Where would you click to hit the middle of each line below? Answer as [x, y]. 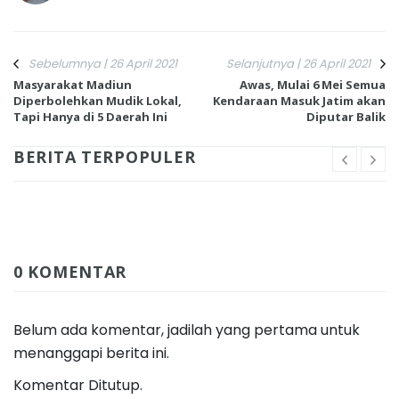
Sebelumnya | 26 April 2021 [103, 63]
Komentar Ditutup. [78, 385]
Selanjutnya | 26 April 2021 [298, 63]
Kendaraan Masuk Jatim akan [299, 100]
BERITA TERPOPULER [105, 156]
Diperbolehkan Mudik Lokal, [98, 100]
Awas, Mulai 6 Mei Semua [313, 84]
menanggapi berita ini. [91, 353]
